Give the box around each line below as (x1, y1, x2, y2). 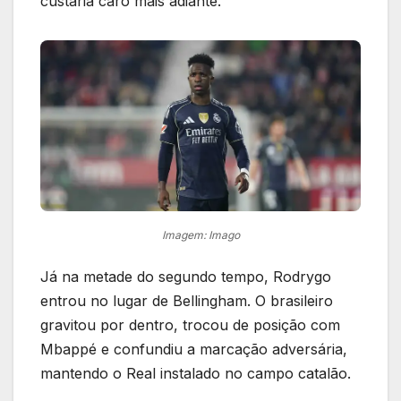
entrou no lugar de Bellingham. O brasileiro (40, 291, 333, 310)
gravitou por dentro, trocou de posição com (40, 315, 340, 334)
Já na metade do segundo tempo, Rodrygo (40, 267, 331, 286)
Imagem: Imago (161, 227, 240, 242)
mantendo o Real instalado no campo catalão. (40, 363, 351, 382)
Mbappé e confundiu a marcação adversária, (40, 339, 347, 358)
